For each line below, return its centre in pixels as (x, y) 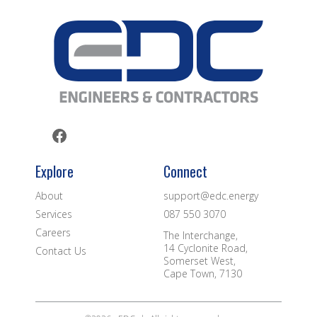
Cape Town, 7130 (202, 273)
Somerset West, (199, 260)
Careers (53, 232)
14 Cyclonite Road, (205, 248)
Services (54, 214)
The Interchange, (200, 235)
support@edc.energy (211, 195)
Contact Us (61, 250)
